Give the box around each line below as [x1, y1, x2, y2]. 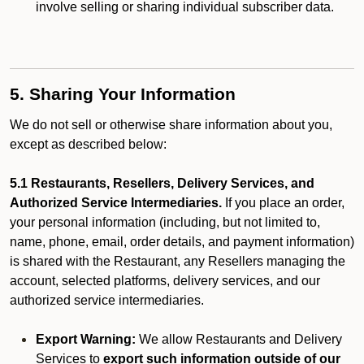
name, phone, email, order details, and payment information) [10, 235, 354, 249]
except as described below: [10, 137, 167, 151]
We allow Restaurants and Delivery [136, 332, 342, 346]
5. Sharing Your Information [10, 84, 236, 104]
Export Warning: [36, 332, 136, 346]
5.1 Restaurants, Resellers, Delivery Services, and [10, 176, 314, 190]
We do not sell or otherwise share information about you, [10, 118, 332, 132]
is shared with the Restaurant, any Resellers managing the [10, 254, 345, 268]
